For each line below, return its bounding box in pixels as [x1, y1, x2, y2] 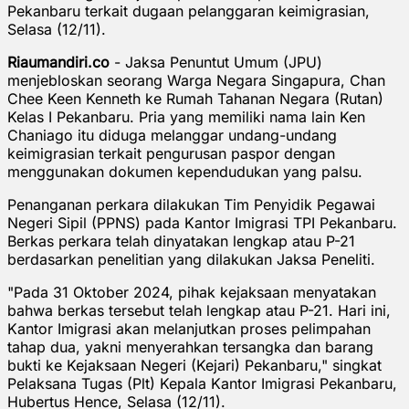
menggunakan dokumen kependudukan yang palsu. [7, 162, 362, 181]
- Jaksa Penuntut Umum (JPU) [114, 52, 322, 71]
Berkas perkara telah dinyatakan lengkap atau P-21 [7, 231, 355, 250]
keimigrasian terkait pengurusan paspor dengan [7, 143, 335, 163]
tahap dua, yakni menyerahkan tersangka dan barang [7, 337, 373, 356]
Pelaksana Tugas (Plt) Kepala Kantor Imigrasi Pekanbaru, [7, 373, 397, 393]
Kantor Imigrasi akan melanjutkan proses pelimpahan [7, 319, 371, 338]
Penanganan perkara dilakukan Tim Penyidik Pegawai [7, 194, 375, 214]
